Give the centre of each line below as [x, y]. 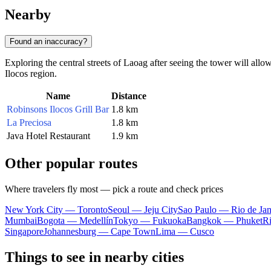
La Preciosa [29, 122]
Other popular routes [71, 163]
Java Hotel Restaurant [48, 135]
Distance [129, 96]
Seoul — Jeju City [143, 209]
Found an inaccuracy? [48, 41]
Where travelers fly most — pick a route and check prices [114, 189]
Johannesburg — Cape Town [100, 231]
